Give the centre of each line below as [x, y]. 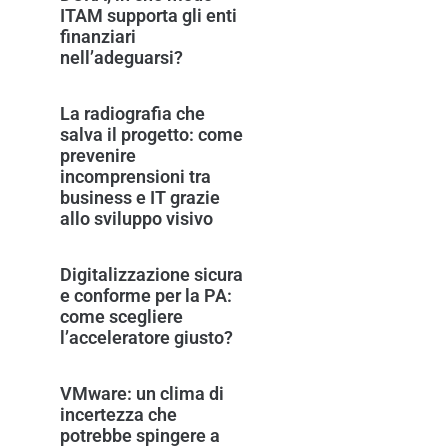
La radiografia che [132, 113]
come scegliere [121, 316]
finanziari [98, 36]
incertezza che [118, 414]
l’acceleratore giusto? [146, 337]
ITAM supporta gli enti [148, 15]
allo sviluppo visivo [138, 218]
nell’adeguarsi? [121, 57]
